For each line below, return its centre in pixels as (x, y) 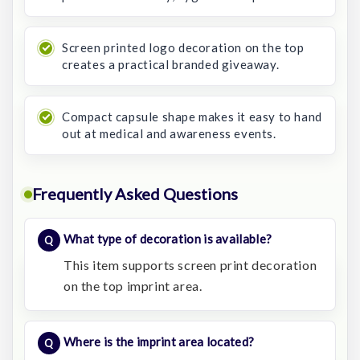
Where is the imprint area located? (159, 342)
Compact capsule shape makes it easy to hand (192, 117)
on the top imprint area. (133, 286)
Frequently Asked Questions (135, 194)
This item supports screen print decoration (190, 265)
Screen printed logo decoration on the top (183, 48)
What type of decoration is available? (168, 239)
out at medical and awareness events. (169, 134)
